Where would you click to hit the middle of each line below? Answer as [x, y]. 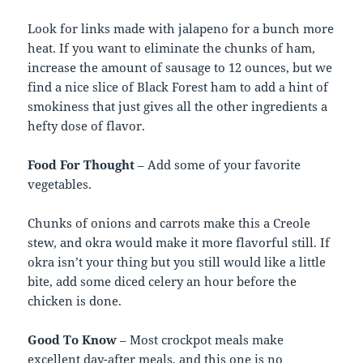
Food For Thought [81, 164]
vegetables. [60, 184]
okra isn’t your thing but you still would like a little [177, 261]
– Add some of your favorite [218, 164]
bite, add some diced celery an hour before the [162, 281]
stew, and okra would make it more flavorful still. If [179, 242]
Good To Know [73, 339]
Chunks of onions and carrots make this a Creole [169, 222]
